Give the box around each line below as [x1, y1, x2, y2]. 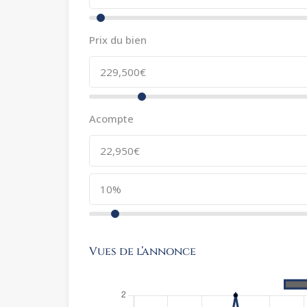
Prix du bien [89, 33, 147, 47]
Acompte [89, 112, 134, 126]
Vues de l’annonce [89, 244, 196, 260]
